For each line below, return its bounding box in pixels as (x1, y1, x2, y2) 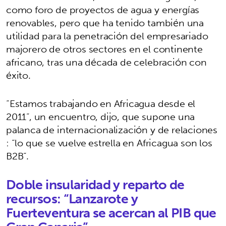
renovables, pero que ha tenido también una (6, 14, 204, 31)
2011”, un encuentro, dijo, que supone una (6, 107, 195, 125)
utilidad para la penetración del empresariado (6, 27, 208, 44)
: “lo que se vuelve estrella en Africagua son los (6, 134, 212, 151)
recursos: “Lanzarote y (6, 187, 138, 210)
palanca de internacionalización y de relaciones (6, 121, 218, 138)
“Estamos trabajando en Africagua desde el (6, 94, 196, 112)
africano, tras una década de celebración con (6, 53, 207, 71)
